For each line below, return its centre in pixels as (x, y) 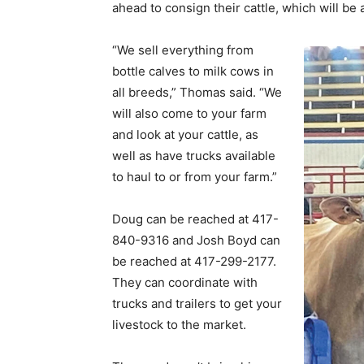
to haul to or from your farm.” (195, 177)
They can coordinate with (185, 282)
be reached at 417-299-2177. (194, 261)
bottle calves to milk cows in (193, 71)
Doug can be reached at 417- (195, 219)
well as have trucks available (194, 156)
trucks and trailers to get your (197, 303)
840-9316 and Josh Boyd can (196, 240)
